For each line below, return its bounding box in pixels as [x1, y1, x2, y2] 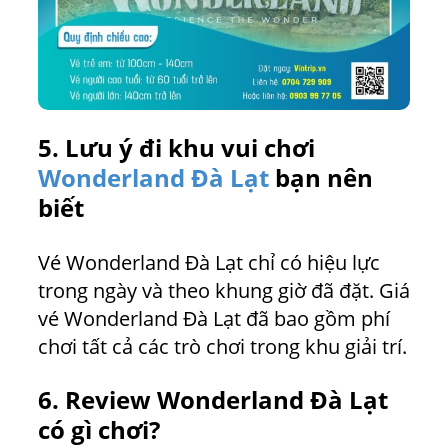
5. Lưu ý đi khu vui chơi [38, 130, 315, 164]
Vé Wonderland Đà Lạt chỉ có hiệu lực [38, 248, 380, 276]
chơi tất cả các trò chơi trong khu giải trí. [38, 332, 407, 360]
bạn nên [269, 160, 373, 194]
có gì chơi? [38, 412, 160, 446]
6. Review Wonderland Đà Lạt [38, 382, 388, 416]
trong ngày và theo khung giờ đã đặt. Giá [38, 276, 410, 304]
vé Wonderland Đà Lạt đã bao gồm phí [38, 304, 390, 332]
